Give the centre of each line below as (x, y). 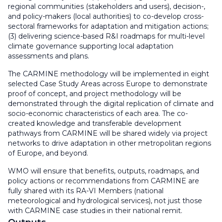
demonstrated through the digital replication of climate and (111, 103)
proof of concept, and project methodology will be (95, 93)
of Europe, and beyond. (49, 153)
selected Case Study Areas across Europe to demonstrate (108, 83)
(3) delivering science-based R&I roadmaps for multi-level (106, 36)
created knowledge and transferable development (95, 123)
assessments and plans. (50, 56)
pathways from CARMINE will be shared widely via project (108, 133)
